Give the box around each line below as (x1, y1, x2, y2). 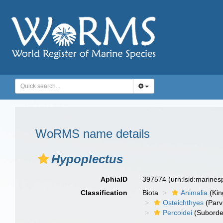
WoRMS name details (35, 127, 150, 140)
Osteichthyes (163, 199, 204, 207)
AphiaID (101, 175, 128, 183)
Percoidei (163, 209, 193, 217)
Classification (81, 189, 128, 197)
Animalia (181, 189, 208, 197)
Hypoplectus (51, 152, 123, 166)
